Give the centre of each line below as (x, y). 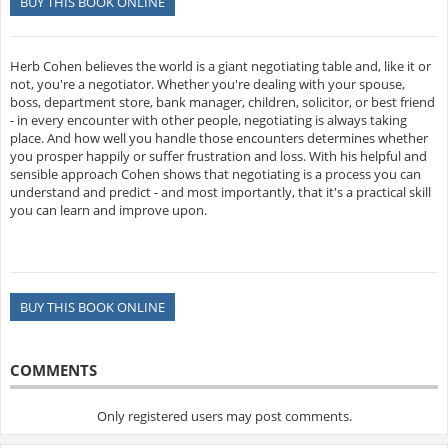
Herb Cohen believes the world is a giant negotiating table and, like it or (220, 66)
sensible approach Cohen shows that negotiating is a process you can (215, 174)
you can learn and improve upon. (108, 210)
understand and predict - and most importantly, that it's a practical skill (220, 192)
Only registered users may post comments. (224, 416)
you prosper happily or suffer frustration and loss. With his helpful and (218, 156)
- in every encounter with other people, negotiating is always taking (208, 120)
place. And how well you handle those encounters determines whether (218, 138)
